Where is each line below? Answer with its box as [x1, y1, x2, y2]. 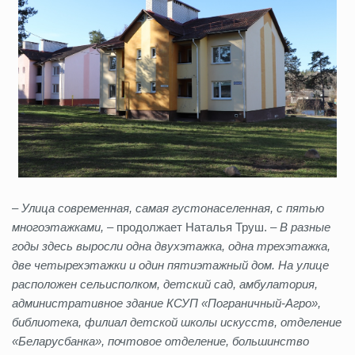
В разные [280, 219, 330, 234]
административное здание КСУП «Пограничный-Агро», [12, 296, 321, 310]
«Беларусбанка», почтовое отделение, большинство [12, 334, 309, 348]
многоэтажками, [12, 219, 107, 234]
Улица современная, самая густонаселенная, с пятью [18, 200, 324, 215]
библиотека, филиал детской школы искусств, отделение [12, 315, 342, 329]
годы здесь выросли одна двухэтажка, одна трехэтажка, [12, 239, 330, 253]
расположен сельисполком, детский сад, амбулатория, [12, 277, 318, 291]
